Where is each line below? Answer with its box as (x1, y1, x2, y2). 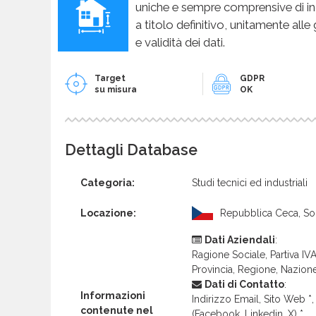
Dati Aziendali (205, 234, 275, 246)
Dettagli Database (65, 141, 197, 159)
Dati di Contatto (205, 279, 284, 291)
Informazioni (80, 290, 145, 302)
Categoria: (80, 177, 135, 189)
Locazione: (80, 207, 136, 219)
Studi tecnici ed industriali (192, 177, 308, 189)
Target (95, 73, 126, 83)
